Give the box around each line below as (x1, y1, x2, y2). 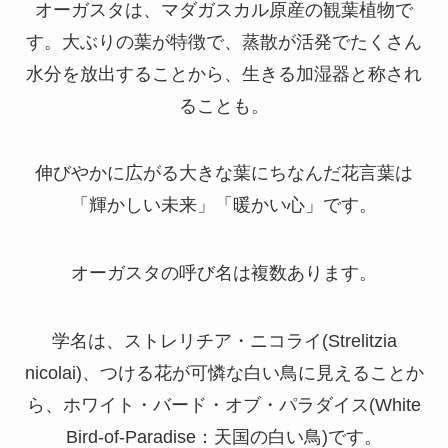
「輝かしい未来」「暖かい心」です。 (71, 195, 377, 216)
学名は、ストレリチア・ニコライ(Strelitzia (51, 331, 397, 352)
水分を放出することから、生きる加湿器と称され (26, 63, 422, 84)
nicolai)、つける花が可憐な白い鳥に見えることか (24, 363, 424, 384)
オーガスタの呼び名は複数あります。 (71, 263, 377, 284)
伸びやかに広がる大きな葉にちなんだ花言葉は (35, 163, 413, 184)
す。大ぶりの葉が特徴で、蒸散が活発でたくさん (26, 31, 422, 52)
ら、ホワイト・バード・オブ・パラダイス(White (27, 395, 421, 416)
